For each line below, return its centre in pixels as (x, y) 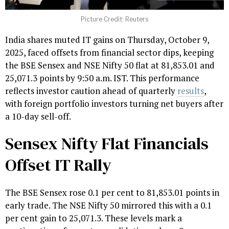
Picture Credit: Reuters (114, 19)
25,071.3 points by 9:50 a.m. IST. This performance (102, 78)
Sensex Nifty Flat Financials (107, 144)
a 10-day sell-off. (38, 117)
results (191, 91)
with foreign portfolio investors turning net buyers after (114, 104)
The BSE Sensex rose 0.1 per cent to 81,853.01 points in (112, 193)
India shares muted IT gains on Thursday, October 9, (107, 40)
